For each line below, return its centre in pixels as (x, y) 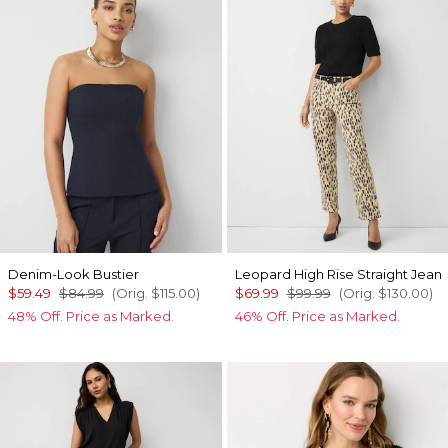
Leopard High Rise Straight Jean (338, 273)
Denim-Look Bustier (73, 273)
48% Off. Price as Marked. (91, 315)
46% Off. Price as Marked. (317, 315)
